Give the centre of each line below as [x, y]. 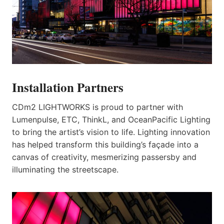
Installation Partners [68, 87]
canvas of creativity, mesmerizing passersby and [104, 157]
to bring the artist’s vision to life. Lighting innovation [111, 132]
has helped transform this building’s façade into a [105, 145]
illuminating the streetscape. [65, 170]
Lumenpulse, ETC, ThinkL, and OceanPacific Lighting [111, 120]
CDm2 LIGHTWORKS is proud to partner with [97, 107]
